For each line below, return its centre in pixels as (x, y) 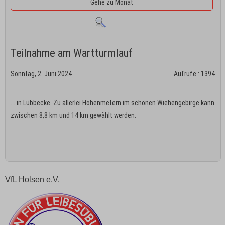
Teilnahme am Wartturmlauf (72, 52)
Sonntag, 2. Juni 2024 (41, 74)
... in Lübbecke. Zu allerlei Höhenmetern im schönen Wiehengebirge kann (113, 103)
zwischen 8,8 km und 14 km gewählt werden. (73, 115)
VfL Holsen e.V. (32, 179)
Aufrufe (185, 74)
